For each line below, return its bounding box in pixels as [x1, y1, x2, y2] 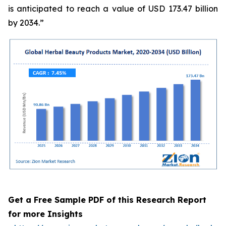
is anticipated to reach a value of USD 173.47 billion [8, 4, 218, 14]
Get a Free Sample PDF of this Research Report [8, 195, 206, 205]
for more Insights [8, 209, 83, 219]
